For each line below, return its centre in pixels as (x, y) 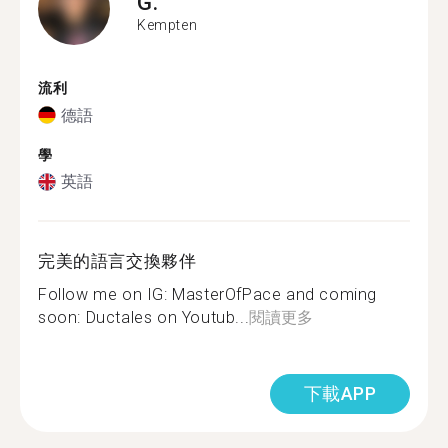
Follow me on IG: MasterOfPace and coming (208, 294)
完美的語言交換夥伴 (117, 261)
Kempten (167, 24)
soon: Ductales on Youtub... (144, 317)
